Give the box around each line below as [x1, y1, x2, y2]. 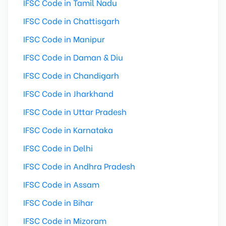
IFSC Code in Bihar [23, 196, 93, 208]
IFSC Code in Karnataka [23, 124, 113, 135]
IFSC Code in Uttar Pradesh [23, 105, 127, 117]
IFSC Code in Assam [23, 178, 99, 190]
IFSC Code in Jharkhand [23, 87, 114, 99]
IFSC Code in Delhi [23, 142, 93, 153]
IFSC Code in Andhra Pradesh [23, 160, 135, 172]
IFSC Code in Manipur [23, 33, 105, 44]
